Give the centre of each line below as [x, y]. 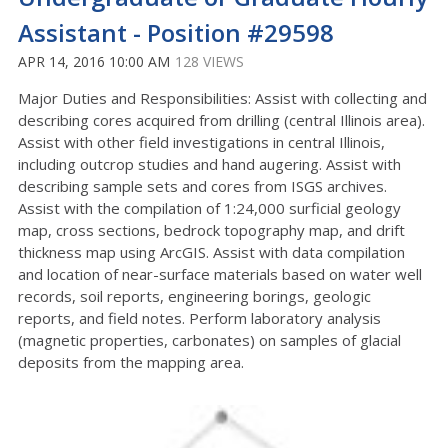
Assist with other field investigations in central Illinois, [201, 142]
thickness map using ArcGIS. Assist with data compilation [211, 252]
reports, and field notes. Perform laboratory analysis [199, 318]
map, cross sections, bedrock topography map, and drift [211, 230]
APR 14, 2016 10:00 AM [94, 62]
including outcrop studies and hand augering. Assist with [209, 164]
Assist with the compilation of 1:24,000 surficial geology [209, 208]
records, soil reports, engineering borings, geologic [194, 296]
